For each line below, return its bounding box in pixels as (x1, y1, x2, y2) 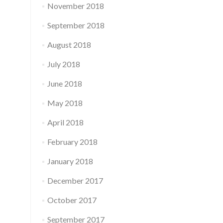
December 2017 (47, 176, 103, 185)
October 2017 (47, 195, 97, 205)
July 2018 (47, 59, 80, 69)
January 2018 (47, 156, 93, 166)
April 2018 (47, 117, 84, 127)
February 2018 (47, 137, 98, 146)
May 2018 (47, 98, 83, 108)
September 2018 (47, 20, 105, 30)
